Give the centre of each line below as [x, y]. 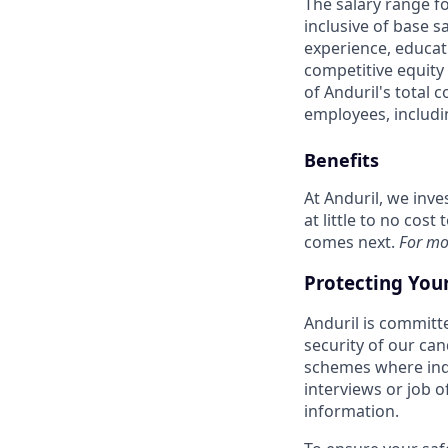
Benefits [341, 160]
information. [351, 411]
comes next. [351, 242]
